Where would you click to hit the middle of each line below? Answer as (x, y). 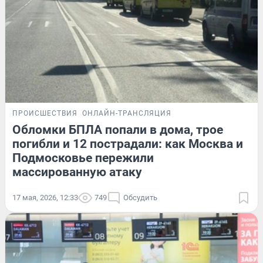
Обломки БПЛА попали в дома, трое (118, 129)
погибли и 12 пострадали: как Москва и (128, 144)
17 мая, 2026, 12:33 (45, 197)
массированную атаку (77, 172)
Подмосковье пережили (83, 158)
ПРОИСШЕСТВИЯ (45, 113)
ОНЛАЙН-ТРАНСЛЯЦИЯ (127, 113)
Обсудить (140, 197)
